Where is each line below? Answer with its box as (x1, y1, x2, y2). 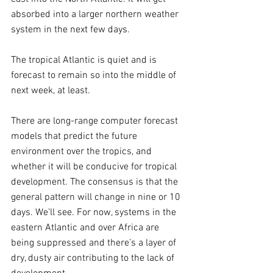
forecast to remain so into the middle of (11, 69, 179, 82)
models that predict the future (11, 130, 140, 143)
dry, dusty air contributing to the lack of (11, 252, 177, 264)
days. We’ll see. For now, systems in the (11, 206, 179, 219)
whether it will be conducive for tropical (11, 160, 179, 173)
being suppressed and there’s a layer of (11, 236, 179, 249)
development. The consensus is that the (11, 175, 180, 188)
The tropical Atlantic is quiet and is (11, 54, 159, 66)
